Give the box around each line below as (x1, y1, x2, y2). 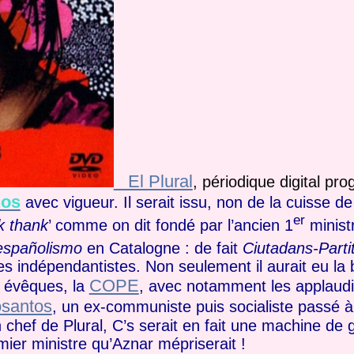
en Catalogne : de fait (81, 239, 243, 257)
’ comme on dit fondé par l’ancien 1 (47, 216, 293, 234)
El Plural (113, 171, 193, 192)
